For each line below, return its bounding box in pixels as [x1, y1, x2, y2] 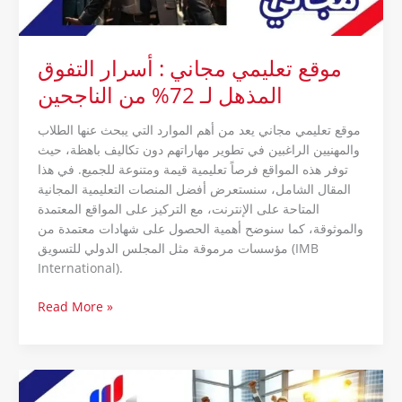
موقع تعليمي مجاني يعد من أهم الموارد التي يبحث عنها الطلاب [37, 121, 361, 139]
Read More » [37, 297, 113, 315]
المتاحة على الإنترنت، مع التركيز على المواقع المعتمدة [37, 200, 319, 218]
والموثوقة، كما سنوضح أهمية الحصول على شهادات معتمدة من [37, 220, 363, 238]
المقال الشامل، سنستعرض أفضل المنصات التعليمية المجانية [37, 180, 351, 198]
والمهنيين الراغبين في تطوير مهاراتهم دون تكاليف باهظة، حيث [37, 141, 360, 159]
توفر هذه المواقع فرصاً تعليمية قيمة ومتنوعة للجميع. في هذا [37, 161, 348, 179]
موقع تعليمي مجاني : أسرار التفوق [37, 53, 342, 83]
